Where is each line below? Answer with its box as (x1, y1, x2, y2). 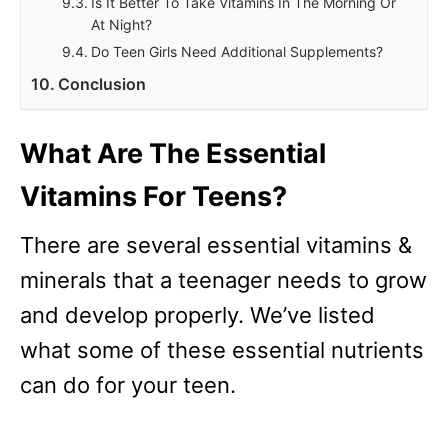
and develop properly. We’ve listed (20, 302, 375, 329)
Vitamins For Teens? (20, 180, 287, 214)
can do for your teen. (20, 372, 236, 399)
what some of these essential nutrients (20, 337, 424, 364)
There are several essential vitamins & (20, 232, 412, 259)
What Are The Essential (20, 137, 326, 171)
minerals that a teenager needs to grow (20, 267, 427, 294)
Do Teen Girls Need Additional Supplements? (91, 43, 384, 61)
